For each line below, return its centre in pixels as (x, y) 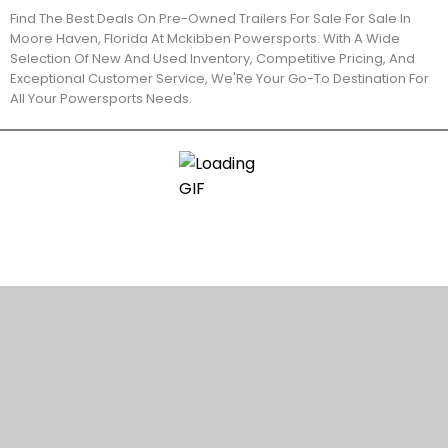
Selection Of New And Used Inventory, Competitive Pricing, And (212, 58)
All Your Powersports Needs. (101, 98)
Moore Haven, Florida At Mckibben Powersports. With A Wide (205, 38)
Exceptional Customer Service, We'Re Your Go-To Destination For (219, 78)
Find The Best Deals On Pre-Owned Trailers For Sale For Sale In (210, 18)
